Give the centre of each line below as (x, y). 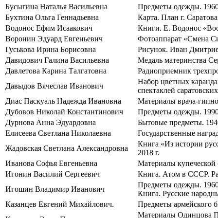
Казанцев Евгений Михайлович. (60, 204)
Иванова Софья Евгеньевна (51, 163)
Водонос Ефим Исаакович (49, 28)
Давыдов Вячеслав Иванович (54, 86)
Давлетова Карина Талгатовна (56, 71)
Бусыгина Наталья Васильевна (56, 7)
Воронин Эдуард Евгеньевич (54, 39)
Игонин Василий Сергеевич (53, 174)
